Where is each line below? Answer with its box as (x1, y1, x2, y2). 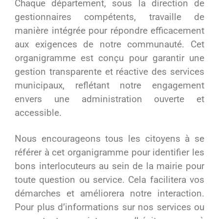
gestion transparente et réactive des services (15, 66, 204, 77)
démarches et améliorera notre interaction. (15, 187, 204, 199)
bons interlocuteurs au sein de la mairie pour (15, 160, 204, 172)
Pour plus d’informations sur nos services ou (15, 201, 204, 213)
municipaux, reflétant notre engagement (15, 79, 204, 91)
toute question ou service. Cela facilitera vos (15, 174, 204, 185)
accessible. (15, 107, 62, 118)
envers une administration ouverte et (15, 93, 204, 105)
